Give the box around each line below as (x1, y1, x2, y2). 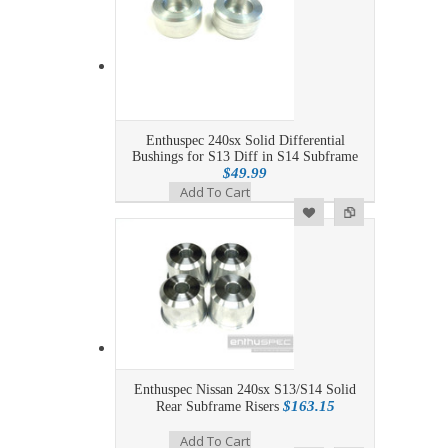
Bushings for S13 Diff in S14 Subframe (132, 149, 358, 165)
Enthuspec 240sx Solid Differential (145, 133, 345, 149)
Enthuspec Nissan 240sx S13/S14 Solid (134, 382, 356, 398)
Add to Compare (60, 203, 140, 218)
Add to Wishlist (21, 202, 97, 217)
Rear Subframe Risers (155, 399, 283, 415)
